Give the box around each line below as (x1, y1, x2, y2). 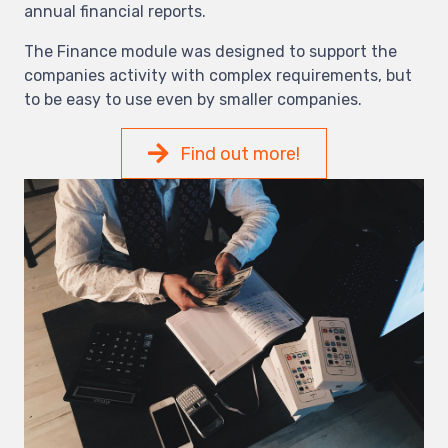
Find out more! (180, 142, 300, 165)
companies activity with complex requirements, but (24, 66, 412, 86)
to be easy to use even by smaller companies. (24, 90, 362, 110)
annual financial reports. (24, 2, 206, 22)
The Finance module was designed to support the (24, 42, 397, 62)
